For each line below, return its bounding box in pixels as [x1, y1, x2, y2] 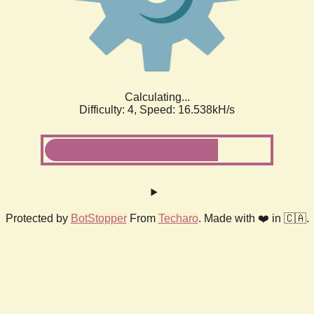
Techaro [158, 212, 198, 224]
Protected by [5, 212, 71, 224]
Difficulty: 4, [79, 103, 139, 116]
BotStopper [70, 212, 127, 224]
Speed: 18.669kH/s [139, 103, 235, 116]
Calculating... [124, 90, 190, 103]
